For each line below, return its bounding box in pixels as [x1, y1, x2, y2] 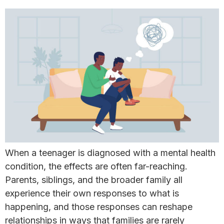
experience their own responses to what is [5, 187, 179, 198]
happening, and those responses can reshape [5, 201, 192, 212]
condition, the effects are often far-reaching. [5, 160, 187, 171]
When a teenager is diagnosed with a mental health [5, 147, 215, 158]
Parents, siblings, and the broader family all [5, 174, 182, 185]
